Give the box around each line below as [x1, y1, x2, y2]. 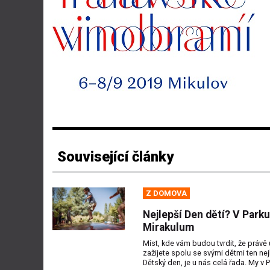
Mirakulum [143, 221, 194, 233]
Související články [57, 148, 174, 165]
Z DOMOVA [146, 188, 187, 198]
